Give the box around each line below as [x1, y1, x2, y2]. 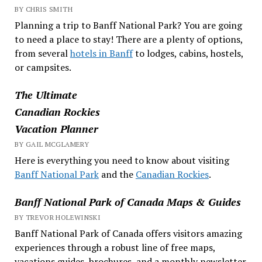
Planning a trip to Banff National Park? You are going [14, 18, 242, 32]
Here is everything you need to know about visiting [14, 153, 229, 167]
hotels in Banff [70, 46, 133, 60]
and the [98, 167, 136, 181]
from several [14, 46, 70, 60]
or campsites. [14, 60, 71, 74]
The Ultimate [14, 87, 77, 102]
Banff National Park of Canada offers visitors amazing [14, 226, 242, 240]
